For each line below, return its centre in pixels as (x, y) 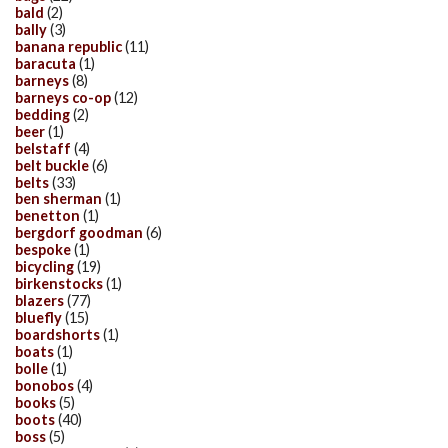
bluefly (38, 318)
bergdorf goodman (79, 233)
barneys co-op (63, 97)
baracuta (45, 63)
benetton (47, 216)
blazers (39, 301)
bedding (42, 114)
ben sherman (58, 199)
